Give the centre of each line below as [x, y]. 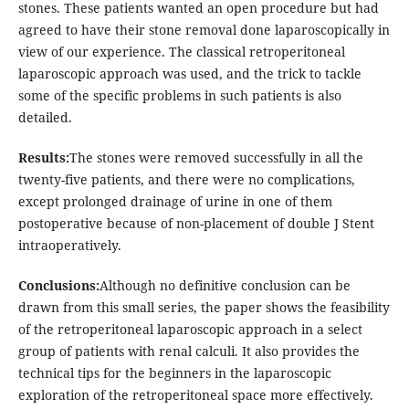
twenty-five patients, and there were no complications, [186, 180]
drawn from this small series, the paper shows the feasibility [204, 308]
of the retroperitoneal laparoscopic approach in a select [190, 330]
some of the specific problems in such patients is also [179, 96]
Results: [43, 158]
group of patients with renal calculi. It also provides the [189, 351]
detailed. [45, 118]
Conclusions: [58, 286]
